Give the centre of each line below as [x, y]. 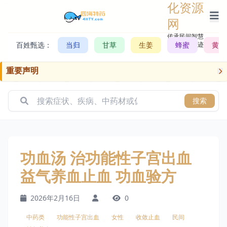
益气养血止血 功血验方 [98, 176]
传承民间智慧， [188, 36]
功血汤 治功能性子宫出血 [106, 158]
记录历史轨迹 [185, 44]
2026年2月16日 [54, 198]
